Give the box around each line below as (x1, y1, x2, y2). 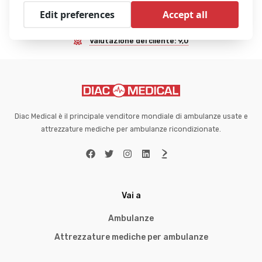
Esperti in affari (112, 19, 168, 27)
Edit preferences (40, 8, 115, 22)
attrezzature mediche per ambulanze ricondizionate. (41, 125, 221, 133)
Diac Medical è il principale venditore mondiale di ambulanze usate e (14, 112, 248, 120)
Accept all (162, 8, 208, 22)
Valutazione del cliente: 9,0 (89, 37, 188, 46)
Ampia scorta (116, 1, 165, 10)
